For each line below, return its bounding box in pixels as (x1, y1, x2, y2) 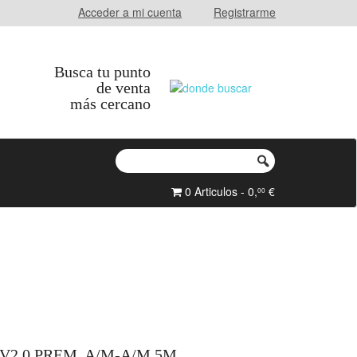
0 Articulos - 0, (182, 183, 257, 199)
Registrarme (214, 4, 276, 20)
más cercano (70, 95, 151, 112)
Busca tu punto (54, 63, 151, 80)
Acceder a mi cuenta (78, 4, 182, 20)
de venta (96, 79, 151, 96)
